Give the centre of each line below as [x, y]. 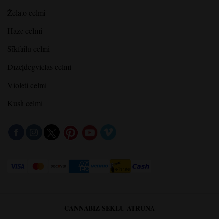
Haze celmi [25, 31]
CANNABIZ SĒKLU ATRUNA [109, 208]
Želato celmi [26, 13]
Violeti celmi [27, 85]
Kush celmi [25, 103]
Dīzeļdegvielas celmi [39, 67]
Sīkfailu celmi [29, 49]
